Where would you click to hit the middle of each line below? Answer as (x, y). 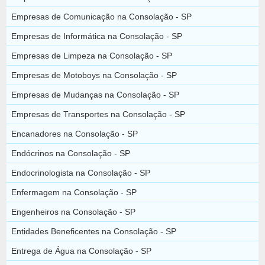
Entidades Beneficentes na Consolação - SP (94, 231)
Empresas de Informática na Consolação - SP (97, 36)
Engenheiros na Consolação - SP (74, 211)
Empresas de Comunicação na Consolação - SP (102, 16)
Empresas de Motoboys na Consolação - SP (94, 75)
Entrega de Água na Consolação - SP (82, 251)
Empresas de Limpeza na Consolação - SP (92, 55)
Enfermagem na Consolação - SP (74, 192)
